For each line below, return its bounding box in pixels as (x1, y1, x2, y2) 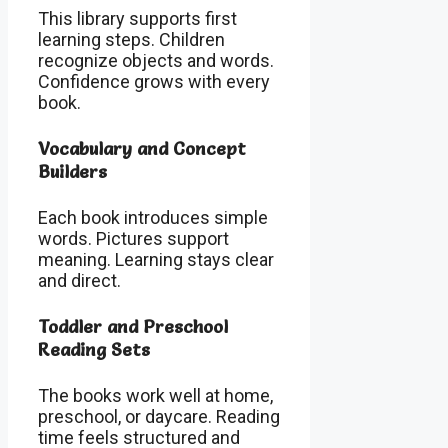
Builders (38, 159, 107, 183)
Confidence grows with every (38, 70, 270, 92)
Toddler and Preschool (38, 314, 228, 338)
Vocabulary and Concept (38, 136, 246, 160)
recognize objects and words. (38, 49, 274, 71)
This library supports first (38, 7, 237, 29)
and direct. (38, 269, 121, 291)
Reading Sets (38, 337, 150, 361)
